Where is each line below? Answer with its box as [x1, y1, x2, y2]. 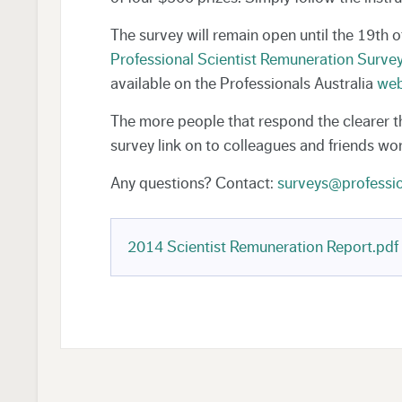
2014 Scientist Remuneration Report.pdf [127, 238, 398, 255]
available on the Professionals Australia [109, 74, 377, 92]
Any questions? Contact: [109, 174, 277, 191]
